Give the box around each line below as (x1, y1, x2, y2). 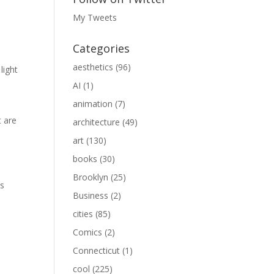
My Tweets (73, 12, 117, 24)
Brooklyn (73, 171, 109, 183)
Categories (73, 41, 130, 56)
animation (73, 98, 113, 110)
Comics (73, 226, 103, 239)
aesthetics (73, 61, 114, 73)
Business (73, 190, 109, 202)
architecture (73, 116, 120, 128)
